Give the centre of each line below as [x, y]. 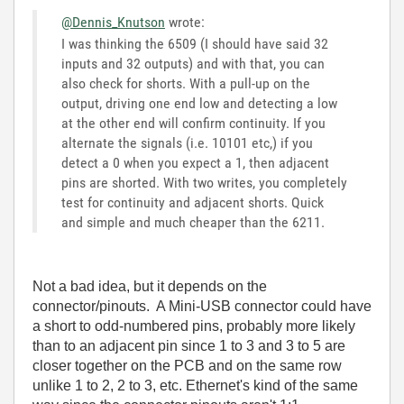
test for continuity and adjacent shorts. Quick [193, 202]
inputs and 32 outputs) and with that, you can [193, 64]
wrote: [185, 22]
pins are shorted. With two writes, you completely [204, 183]
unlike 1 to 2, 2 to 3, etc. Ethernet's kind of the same [195, 386]
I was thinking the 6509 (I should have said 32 [195, 44]
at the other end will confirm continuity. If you [193, 123]
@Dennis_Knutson [113, 22]
